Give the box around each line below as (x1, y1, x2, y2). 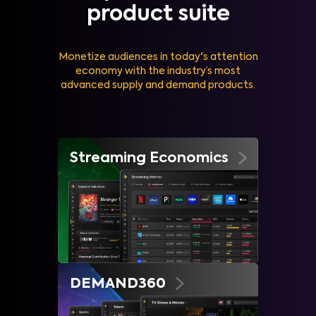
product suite (86, 4, 230, 26)
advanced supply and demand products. (61, 80, 255, 91)
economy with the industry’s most (75, 66, 241, 77)
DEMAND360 (70, 276, 166, 291)
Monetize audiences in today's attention (58, 52, 258, 63)
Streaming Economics (70, 151, 229, 166)
